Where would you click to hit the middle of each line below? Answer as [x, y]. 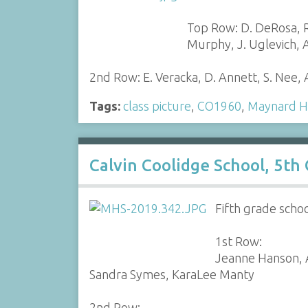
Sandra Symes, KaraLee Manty [172, 274]
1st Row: [239, 241]
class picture [157, 106]
